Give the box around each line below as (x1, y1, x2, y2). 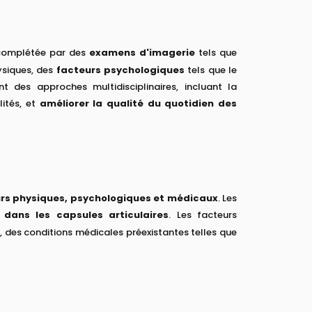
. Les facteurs (169, 208, 237, 221)
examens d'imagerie (88, 45, 195, 59)
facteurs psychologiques (56, 63, 185, 77)
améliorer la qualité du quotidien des (39, 96, 237, 110)
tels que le (184, 63, 237, 77)
